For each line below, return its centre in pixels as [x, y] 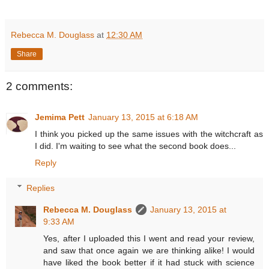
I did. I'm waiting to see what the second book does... [135, 146]
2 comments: [39, 86]
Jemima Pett [60, 117]
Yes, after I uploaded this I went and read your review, [149, 238]
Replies [41, 188]
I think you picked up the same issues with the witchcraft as [149, 134]
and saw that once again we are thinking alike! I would [149, 250]
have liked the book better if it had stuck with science [149, 262]
